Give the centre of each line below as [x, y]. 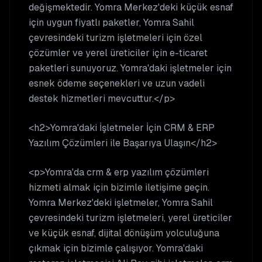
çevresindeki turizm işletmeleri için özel [116, 38]
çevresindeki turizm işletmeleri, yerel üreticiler [130, 218]
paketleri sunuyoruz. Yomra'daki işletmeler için [130, 68]
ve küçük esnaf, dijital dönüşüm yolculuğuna [124, 233]
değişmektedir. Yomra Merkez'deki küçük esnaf [131, 7]
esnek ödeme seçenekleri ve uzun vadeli [117, 83]
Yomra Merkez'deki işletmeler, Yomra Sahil [121, 203]
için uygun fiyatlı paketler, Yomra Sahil [111, 23]
